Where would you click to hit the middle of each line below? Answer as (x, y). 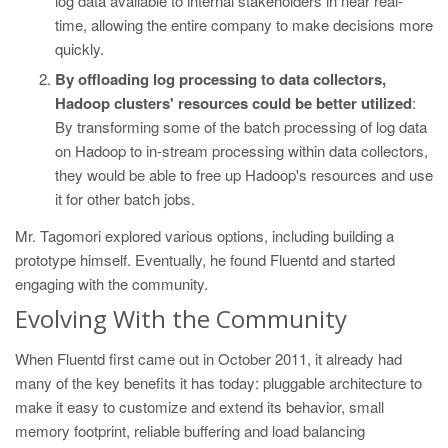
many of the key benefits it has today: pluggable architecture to (218, 383)
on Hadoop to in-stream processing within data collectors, (241, 151)
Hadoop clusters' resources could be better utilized (233, 103)
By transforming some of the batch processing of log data (241, 127)
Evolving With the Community (181, 319)
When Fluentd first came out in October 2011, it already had (208, 359)
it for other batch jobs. (125, 199)
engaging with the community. (111, 284)
